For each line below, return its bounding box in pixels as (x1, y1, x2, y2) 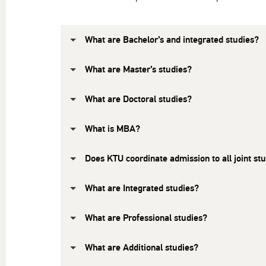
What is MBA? (85, 123, 140, 135)
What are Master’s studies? (85, 64, 192, 76)
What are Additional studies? (85, 242, 198, 254)
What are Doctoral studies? (85, 93, 192, 106)
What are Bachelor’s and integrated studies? (85, 34, 259, 46)
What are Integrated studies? (85, 182, 199, 195)
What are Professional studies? (85, 212, 207, 224)
